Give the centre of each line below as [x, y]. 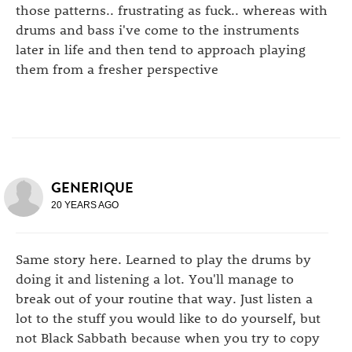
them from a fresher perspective [117, 68]
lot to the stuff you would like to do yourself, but [168, 317]
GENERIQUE [92, 187]
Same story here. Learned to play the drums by [163, 258]
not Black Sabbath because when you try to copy [168, 337]
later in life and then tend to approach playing [161, 48]
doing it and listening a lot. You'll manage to [155, 278]
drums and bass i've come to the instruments [158, 29]
